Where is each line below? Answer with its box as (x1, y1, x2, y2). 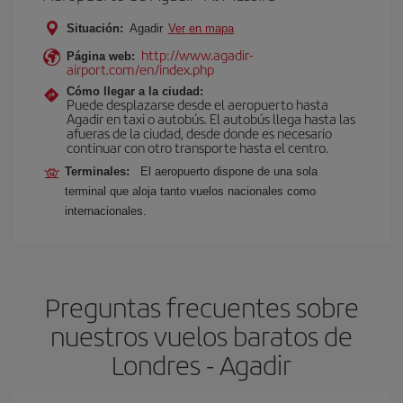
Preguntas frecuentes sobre (44, 288, 359, 326)
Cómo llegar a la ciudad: (67, 85, 203, 98)
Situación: (67, 22, 123, 35)
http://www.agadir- (141, 45, 254, 64)
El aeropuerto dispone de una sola (140, 165, 318, 178)
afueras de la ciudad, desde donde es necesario (67, 123, 332, 142)
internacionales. (65, 204, 147, 218)
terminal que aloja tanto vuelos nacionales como (65, 184, 316, 198)
